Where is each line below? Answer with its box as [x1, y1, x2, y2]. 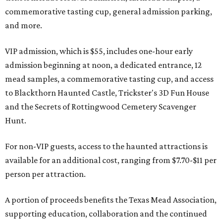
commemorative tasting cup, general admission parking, [5, 6, 212, 16]
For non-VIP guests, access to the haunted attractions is [5, 141, 208, 151]
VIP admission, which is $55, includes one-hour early [5, 46, 193, 56]
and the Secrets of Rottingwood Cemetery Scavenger [5, 102, 196, 111]
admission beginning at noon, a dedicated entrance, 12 [5, 60, 202, 70]
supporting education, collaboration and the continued [5, 209, 207, 219]
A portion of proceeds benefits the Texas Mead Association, [5, 195, 217, 205]
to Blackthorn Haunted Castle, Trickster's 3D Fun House [5, 88, 209, 98]
